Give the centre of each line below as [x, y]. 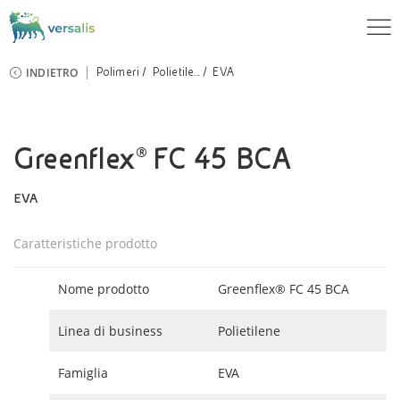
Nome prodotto [104, 289]
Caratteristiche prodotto [85, 243]
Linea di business [110, 331]
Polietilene [249, 331]
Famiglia [83, 373]
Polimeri [118, 72]
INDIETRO [52, 73]
